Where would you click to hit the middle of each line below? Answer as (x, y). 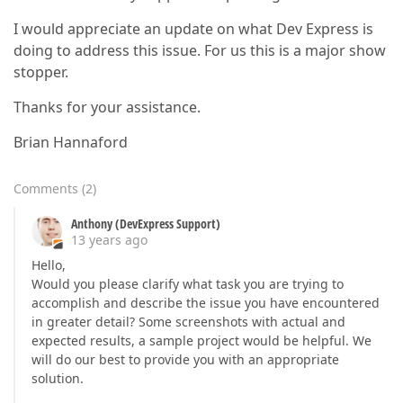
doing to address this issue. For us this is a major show (200, 50)
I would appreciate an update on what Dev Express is (193, 29)
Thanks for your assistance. (107, 107)
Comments (46, 188)
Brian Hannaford (71, 142)
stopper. (41, 72)
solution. (58, 378)
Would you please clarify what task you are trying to (188, 284)
